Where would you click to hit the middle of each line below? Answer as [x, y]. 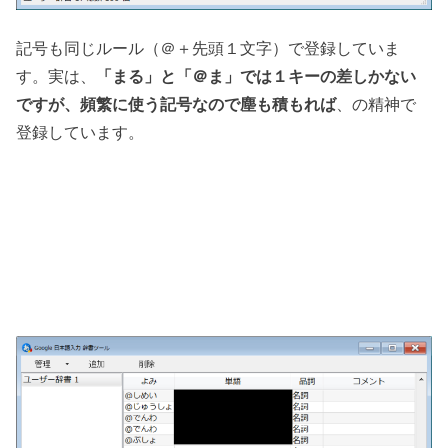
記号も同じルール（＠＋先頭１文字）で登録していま [208, 48]
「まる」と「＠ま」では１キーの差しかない [256, 76]
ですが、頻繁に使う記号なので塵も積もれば [176, 104]
